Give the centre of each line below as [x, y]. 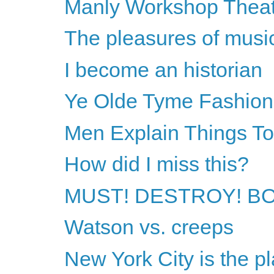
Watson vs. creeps [149, 227]
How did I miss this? [156, 164]
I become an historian [163, 69]
